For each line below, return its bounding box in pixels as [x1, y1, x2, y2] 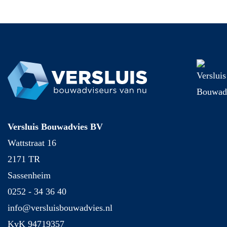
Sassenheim [8, 170, 51, 180]
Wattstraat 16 [8, 137, 56, 148]
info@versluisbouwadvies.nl [8, 202, 112, 213]
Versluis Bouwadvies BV [8, 121, 103, 132]
